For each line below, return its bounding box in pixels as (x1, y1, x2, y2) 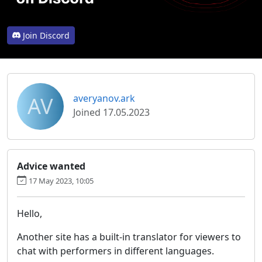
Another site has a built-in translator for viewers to (17, 230, 241, 243)
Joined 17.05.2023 (73, 105, 150, 119)
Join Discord (23, 29, 70, 41)
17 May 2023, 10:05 (29, 175, 94, 186)
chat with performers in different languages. (17, 244, 214, 257)
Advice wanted (17, 159, 85, 173)
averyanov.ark (73, 91, 135, 105)
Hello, (17, 206, 42, 220)
